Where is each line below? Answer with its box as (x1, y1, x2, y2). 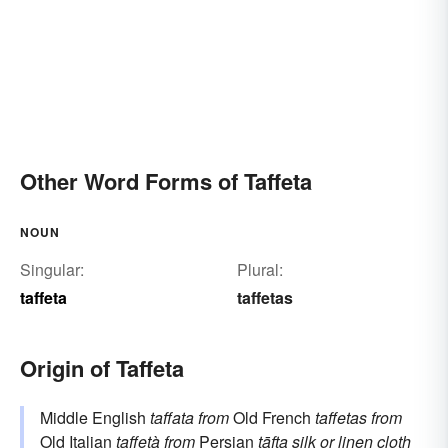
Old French (229, 406, 315, 430)
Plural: (236, 258, 283, 282)
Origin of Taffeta (20, 352, 184, 385)
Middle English (40, 406, 150, 430)
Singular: (20, 258, 84, 282)
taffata (150, 406, 194, 430)
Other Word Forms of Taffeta (20, 165, 312, 198)
